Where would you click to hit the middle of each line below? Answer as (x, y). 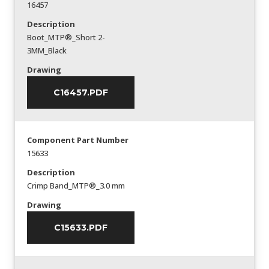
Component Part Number (78, 140)
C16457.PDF (81, 92)
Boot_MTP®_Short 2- (66, 37)
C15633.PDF (81, 227)
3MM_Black (47, 50)
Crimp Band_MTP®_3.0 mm (76, 185)
